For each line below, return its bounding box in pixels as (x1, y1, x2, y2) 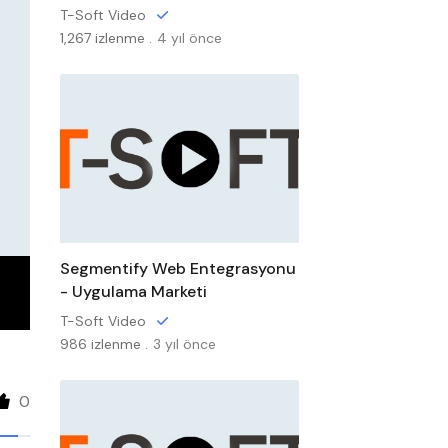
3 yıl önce (152, 335, 216, 353)
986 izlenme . (59, 335, 148, 353)
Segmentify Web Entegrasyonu (59, 258, 296, 279)
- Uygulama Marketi (59, 281, 207, 302)
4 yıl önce (156, 29, 222, 47)
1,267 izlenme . (59, 29, 152, 47)
